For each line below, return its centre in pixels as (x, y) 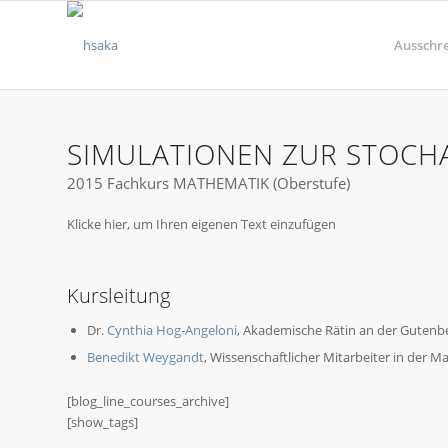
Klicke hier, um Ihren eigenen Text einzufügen (201, 223)
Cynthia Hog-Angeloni (172, 329)
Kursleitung (118, 295)
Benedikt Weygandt (145, 356)
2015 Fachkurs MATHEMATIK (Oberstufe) (208, 182)
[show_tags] (102, 421)
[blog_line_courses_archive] (148, 400)
